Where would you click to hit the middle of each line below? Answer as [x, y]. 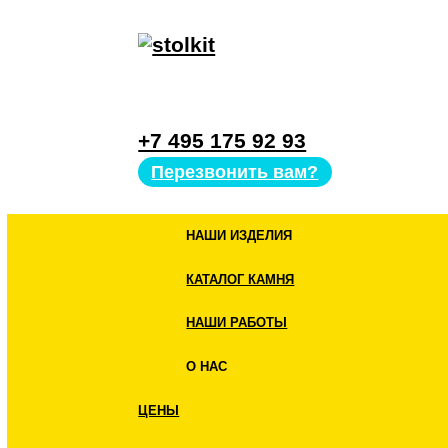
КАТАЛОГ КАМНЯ [275, 319]
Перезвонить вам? [268, 196]
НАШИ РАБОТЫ [271, 369]
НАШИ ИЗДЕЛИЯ [274, 269]
